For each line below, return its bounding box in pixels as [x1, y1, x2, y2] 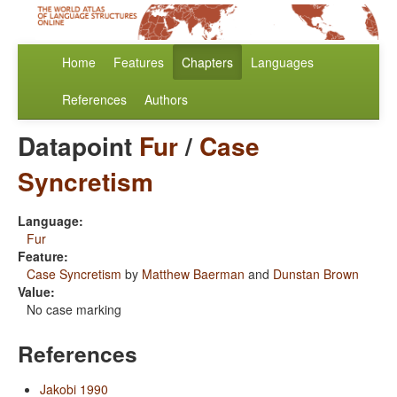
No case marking [27, 300, 121, 319]
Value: [18, 283, 55, 301]
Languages [251, 53, 314, 72]
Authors [144, 90, 188, 109]
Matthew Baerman [142, 265, 245, 284]
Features [113, 53, 164, 72]
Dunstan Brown [273, 265, 359, 284]
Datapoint [18, 128, 139, 165]
